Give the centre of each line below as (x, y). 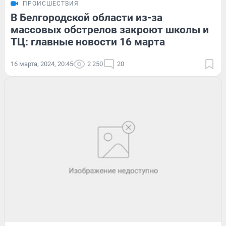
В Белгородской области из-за (87, 17)
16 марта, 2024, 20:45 (42, 64)
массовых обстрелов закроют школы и (110, 30)
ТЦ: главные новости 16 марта (88, 42)
